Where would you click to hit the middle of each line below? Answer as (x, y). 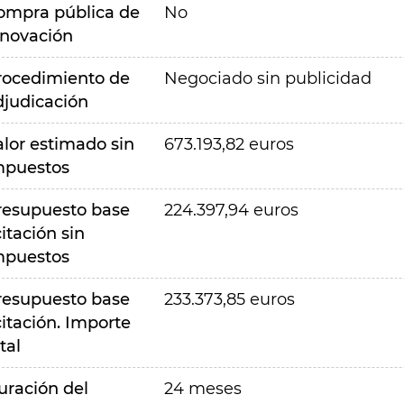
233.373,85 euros (229, 299)
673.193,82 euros (229, 144)
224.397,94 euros (231, 210)
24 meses (202, 389)
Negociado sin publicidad (267, 78)
